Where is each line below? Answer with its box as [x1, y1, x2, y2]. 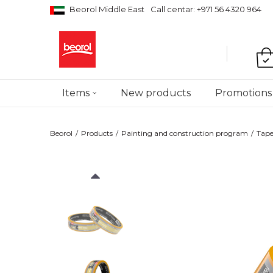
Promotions [215, 87, 272, 99]
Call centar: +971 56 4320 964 [151, 4, 261, 14]
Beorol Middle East [69, 4, 144, 14]
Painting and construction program [121, 129, 248, 138]
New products [121, 87, 191, 99]
